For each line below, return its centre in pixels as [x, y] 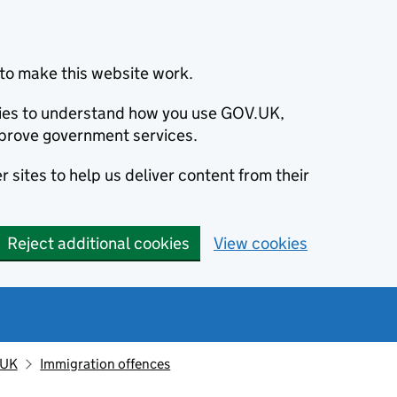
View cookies [261, 243]
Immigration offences [105, 364]
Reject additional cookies [98, 243]
